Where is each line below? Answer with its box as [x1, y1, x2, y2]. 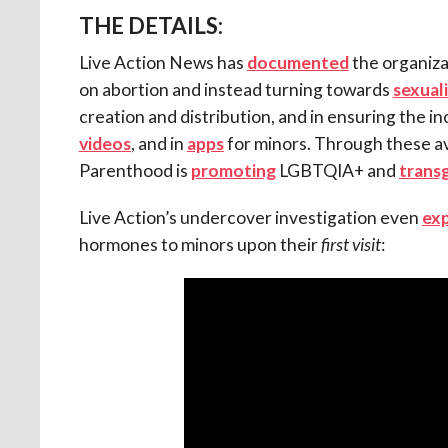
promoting [190, 159, 276, 181]
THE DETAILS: [78, 11, 223, 39]
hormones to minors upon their [78, 233, 321, 255]
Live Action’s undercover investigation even [78, 206, 422, 228]
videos [78, 132, 131, 154]
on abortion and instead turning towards [78, 78, 393, 100]
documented [246, 51, 349, 73]
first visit [320, 233, 381, 255]
